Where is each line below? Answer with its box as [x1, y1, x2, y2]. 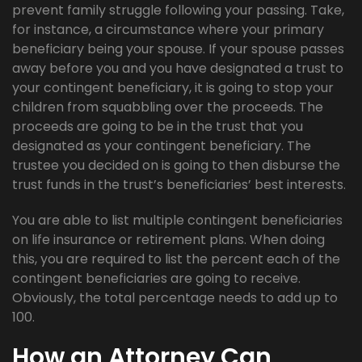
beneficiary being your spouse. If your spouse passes [12, 40, 344, 59]
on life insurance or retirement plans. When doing [12, 230, 325, 250]
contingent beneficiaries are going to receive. [12, 269, 301, 288]
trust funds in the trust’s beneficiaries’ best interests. [12, 175, 346, 195]
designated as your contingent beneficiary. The [12, 137, 311, 156]
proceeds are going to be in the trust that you [12, 117, 303, 137]
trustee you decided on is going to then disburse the [12, 156, 340, 175]
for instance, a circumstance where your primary [12, 20, 324, 40]
